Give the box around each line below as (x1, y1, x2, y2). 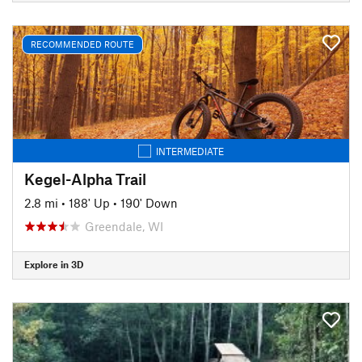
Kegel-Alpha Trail (24, 169, 146, 188)
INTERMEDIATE (156, 145, 224, 157)
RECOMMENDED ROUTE (31, 39, 134, 49)
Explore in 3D (24, 259, 83, 270)
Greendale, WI (85, 218, 163, 234)
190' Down (120, 195, 178, 210)
